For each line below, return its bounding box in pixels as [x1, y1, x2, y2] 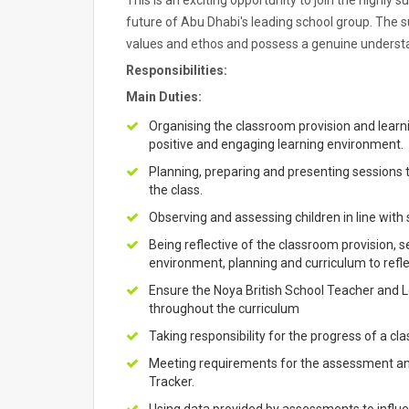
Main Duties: [126, 89, 202, 104]
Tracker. [149, 374, 194, 389]
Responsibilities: [126, 63, 227, 78]
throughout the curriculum [149, 301, 299, 316]
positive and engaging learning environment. [149, 137, 404, 152]
